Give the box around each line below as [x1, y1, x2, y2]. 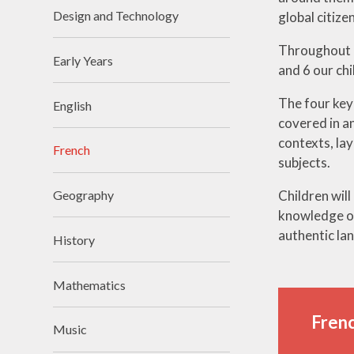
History [53, 232, 96, 247]
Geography [53, 187, 115, 203]
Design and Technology [53, 7, 179, 23]
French [53, 142, 91, 158]
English [53, 97, 92, 113]
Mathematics [53, 277, 126, 292]
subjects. [277, 154, 330, 171]
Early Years [53, 52, 114, 68]
